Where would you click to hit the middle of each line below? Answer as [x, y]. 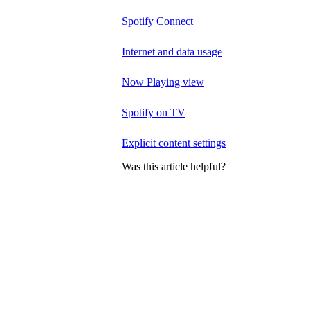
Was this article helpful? [174, 167]
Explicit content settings [174, 143]
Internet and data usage [172, 51]
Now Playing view [163, 82]
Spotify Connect [157, 21]
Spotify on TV [154, 112]
